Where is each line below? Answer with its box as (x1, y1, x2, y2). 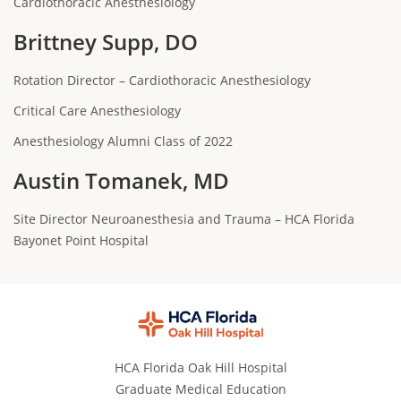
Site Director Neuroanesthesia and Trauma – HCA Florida (13, 210, 354, 227)
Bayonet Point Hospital (13, 232, 149, 249)
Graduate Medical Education (115, 380, 286, 397)
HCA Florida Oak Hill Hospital (114, 358, 287, 376)
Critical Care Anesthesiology (13, 102, 181, 119)
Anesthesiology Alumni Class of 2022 (13, 132, 233, 149)
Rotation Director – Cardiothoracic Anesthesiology (13, 72, 311, 89)
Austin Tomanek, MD (13, 166, 229, 195)
